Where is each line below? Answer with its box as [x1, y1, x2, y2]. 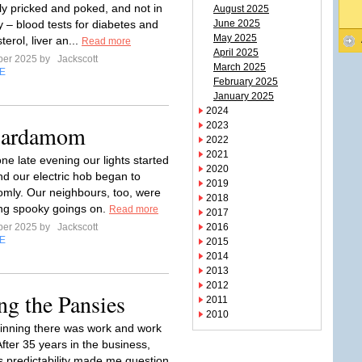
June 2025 [213, 18, 260, 29]
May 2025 [213, 32, 257, 44]
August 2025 [213, 3, 269, 15]
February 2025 [213, 76, 278, 87]
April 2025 [213, 47, 259, 58]
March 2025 [213, 61, 266, 73]
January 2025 [213, 90, 274, 102]
